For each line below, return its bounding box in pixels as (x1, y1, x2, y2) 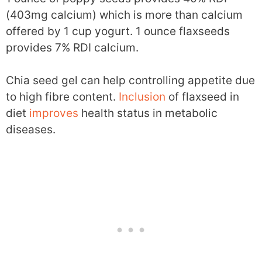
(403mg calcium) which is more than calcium (6, 8, 243, 22)
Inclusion (119, 90, 166, 104)
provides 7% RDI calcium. (6, 40, 139, 54)
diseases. (6, 123, 56, 136)
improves (29, 106, 78, 120)
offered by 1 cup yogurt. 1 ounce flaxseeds (6, 24, 230, 38)
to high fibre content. (6, 90, 119, 104)
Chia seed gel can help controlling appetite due (6, 74, 255, 87)
